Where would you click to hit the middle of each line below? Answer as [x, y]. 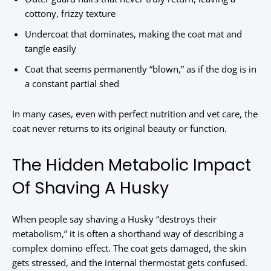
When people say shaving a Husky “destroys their [114, 219]
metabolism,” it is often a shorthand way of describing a [128, 234]
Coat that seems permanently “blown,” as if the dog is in [141, 69]
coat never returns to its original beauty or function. [119, 129]
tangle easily [51, 49]
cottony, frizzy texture [70, 14]
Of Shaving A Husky [90, 188]
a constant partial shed [72, 84]
